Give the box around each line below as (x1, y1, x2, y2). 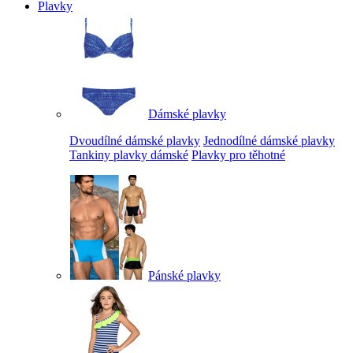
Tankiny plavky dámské (69, 147, 188, 162)
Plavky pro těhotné (191, 147, 285, 162)
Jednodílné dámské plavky (203, 133, 335, 147)
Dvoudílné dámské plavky (69, 133, 200, 147)
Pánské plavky (148, 268, 221, 282)
